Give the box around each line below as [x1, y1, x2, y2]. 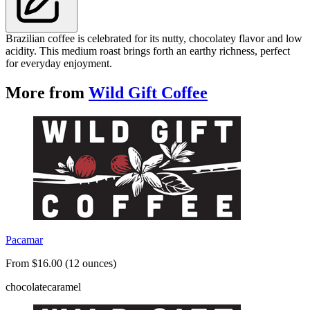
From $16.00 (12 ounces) [6, 257, 116, 270]
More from [6, 84, 89, 102]
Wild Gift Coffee [89, 84, 208, 102]
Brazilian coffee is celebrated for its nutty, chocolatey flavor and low [6, 33, 302, 45]
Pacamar [6, 234, 43, 246]
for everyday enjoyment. [6, 57, 112, 70]
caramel [47, 281, 81, 293]
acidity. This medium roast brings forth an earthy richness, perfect [6, 45, 290, 57]
